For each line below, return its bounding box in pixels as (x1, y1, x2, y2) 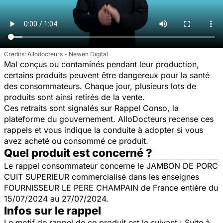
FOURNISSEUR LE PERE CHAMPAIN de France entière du (4, 182, 218, 193)
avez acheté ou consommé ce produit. (4, 135, 148, 146)
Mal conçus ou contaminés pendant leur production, (4, 59, 199, 69)
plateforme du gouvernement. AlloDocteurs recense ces (4, 113, 214, 124)
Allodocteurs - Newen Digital (27, 50, 108, 58)
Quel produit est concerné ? (4, 146, 152, 159)
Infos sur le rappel (4, 204, 101, 217)
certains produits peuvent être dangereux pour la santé (4, 70, 210, 80)
